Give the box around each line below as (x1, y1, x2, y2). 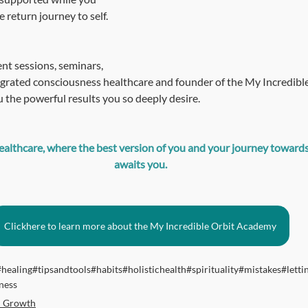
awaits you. (113, 157, 167, 170)
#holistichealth (122, 263, 186, 275)
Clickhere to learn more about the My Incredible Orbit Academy (4, 219, 276, 232)
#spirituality (186, 263, 239, 275)
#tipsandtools (32, 263, 91, 275)
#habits (91, 263, 122, 275)
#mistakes (239, 263, 281, 275)
